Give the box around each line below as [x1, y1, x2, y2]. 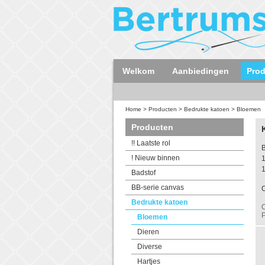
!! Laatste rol [131, 139, 170, 147]
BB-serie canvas [131, 183, 184, 192]
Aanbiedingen [172, 66, 229, 76]
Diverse [137, 243, 162, 251]
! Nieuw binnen [131, 154, 180, 162]
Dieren [137, 228, 159, 236]
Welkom [122, 66, 154, 76]
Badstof [131, 169, 156, 177]
